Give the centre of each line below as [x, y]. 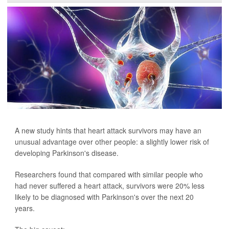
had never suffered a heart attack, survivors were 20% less [110, 186]
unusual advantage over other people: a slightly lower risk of [112, 142]
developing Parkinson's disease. [67, 153]
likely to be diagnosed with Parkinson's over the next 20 [104, 197]
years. [25, 208]
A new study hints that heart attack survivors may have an [108, 131]
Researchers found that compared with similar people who [109, 175]
